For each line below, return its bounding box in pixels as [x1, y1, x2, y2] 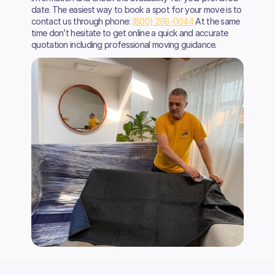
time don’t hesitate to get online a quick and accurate [31, 27, 228, 38]
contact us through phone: [31, 15, 132, 26]
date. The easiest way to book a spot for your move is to [31, 4, 242, 15]
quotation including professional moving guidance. [31, 39, 217, 50]
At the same [193, 15, 240, 26]
